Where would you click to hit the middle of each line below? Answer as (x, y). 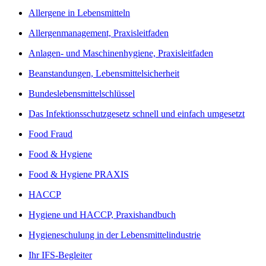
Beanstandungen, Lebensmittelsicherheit (104, 73)
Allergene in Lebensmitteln (79, 12)
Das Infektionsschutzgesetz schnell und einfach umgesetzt (137, 113)
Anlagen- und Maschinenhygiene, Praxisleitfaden (121, 53)
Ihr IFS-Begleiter (60, 255)
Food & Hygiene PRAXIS (79, 174)
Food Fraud (50, 134)
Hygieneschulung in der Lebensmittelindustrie (115, 235)
